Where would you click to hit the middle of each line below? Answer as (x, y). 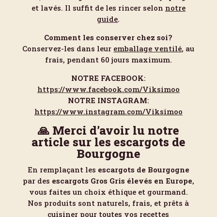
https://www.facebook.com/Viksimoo (108, 89)
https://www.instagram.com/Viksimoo (108, 111)
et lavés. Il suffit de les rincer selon (98, 8)
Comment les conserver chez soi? (108, 37)
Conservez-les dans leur (68, 48)
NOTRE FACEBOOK (108, 78)
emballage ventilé (148, 48)
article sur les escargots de (108, 142)
